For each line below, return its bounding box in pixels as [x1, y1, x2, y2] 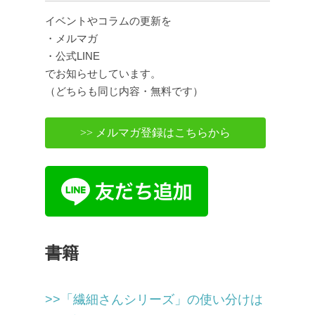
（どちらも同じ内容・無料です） [45, 85, 203, 98]
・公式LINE [45, 50, 100, 63]
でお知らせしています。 [45, 67, 161, 80]
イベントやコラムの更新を [45, 15, 172, 27]
